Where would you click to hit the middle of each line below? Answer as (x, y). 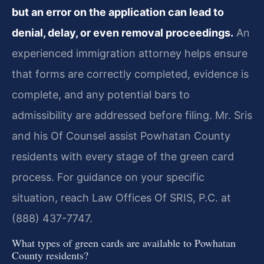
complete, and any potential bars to (101, 94)
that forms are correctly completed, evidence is (130, 74)
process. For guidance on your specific (108, 177)
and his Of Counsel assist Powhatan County (121, 136)
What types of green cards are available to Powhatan (124, 243)
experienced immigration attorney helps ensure (130, 53)
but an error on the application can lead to (118, 12)
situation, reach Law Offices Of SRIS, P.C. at (121, 197)
